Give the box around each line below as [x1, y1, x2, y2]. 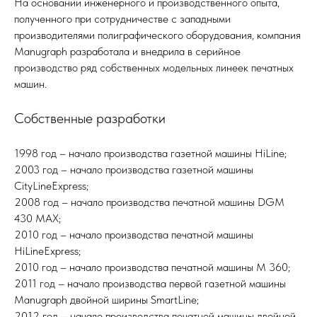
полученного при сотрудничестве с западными [14, 11, 231, 25]
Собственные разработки [14, 109, 166, 127]
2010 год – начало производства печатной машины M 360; [14, 260, 290, 274]
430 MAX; [14, 211, 61, 225]
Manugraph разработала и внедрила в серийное [14, 44, 241, 58]
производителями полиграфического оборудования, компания [14, 28, 301, 42]
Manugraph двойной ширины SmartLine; [14, 292, 199, 306]
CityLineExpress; [14, 178, 88, 192]
